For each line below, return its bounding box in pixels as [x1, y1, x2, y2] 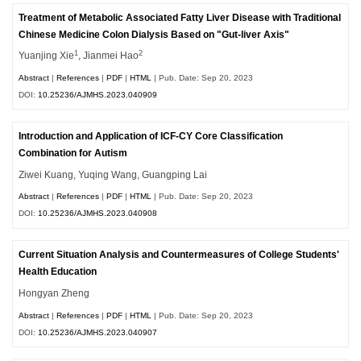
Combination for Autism [19, 147, 128, 158]
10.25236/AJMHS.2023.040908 [38, 209, 158, 218]
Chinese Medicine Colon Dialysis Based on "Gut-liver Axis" [19, 29, 290, 39]
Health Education [19, 267, 98, 277]
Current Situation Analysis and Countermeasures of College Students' [19, 250, 340, 260]
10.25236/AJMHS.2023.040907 [38, 327, 158, 337]
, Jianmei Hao [78, 51, 139, 61]
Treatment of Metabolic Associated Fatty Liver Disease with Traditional [19, 12, 342, 23]
